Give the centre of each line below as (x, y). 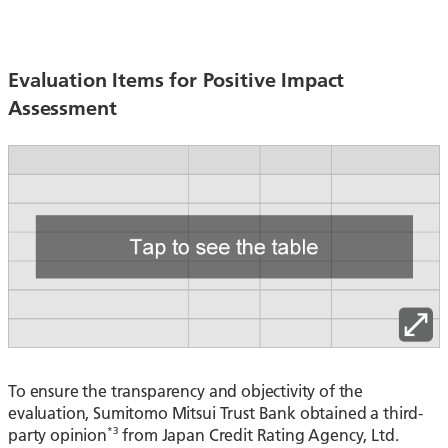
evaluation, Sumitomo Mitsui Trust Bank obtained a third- (216, 413)
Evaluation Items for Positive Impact (176, 79)
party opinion (57, 435)
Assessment (62, 107)
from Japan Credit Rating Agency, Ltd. (258, 435)
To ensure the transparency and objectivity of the (186, 391)
